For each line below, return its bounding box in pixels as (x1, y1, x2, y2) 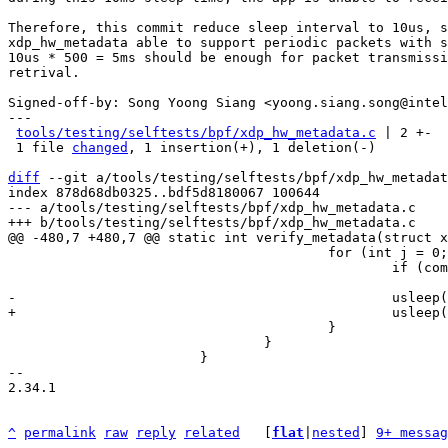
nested (312, 425, 360, 440)
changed (72, 140, 128, 155)
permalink (24, 425, 96, 440)
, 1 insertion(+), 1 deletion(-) (128, 140, 376, 155)
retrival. (8, 65, 80, 80)
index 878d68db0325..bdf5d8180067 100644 (8, 185, 320, 200)
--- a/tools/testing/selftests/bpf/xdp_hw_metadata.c (8, 200, 416, 215)
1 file (16, 140, 72, 155)
